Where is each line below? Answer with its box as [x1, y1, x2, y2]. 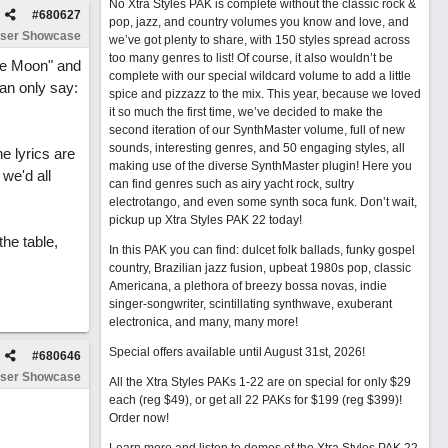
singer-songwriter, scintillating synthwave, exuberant [108, 297, 392, 311]
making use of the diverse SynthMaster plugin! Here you [108, 159, 412, 173]
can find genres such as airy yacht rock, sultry [108, 177, 354, 191]
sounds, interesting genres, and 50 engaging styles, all [108, 141, 405, 155]
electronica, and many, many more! [108, 315, 298, 329]
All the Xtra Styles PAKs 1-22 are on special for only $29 [108, 375, 411, 389]
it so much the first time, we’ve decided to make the [108, 105, 383, 119]
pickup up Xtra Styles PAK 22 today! [108, 213, 302, 227]
